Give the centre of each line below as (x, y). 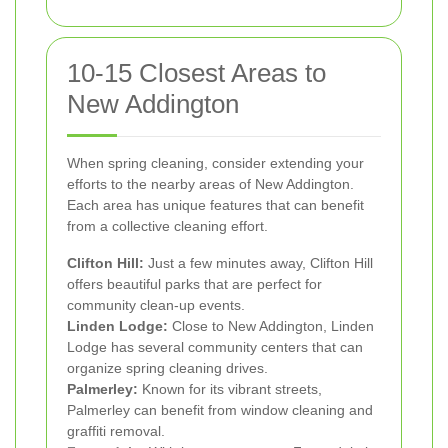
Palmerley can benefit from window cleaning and (220, 409)
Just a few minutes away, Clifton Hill (258, 262)
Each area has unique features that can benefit (215, 204)
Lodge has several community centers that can (215, 346)
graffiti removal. (116, 430)
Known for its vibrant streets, (230, 388)
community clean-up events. (156, 304)
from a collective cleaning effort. (167, 225)
